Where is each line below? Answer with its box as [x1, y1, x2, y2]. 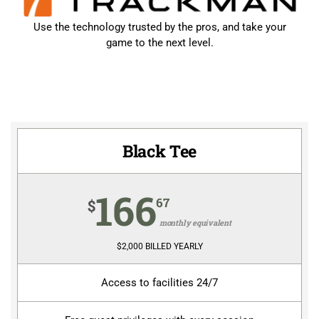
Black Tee [122, 140, 197, 162]
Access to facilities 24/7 [101, 276, 218, 290]
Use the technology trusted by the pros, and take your [33, 21, 286, 34]
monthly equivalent [159, 217, 231, 229]
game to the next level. [105, 36, 214, 50]
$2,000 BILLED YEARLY [116, 241, 203, 252]
